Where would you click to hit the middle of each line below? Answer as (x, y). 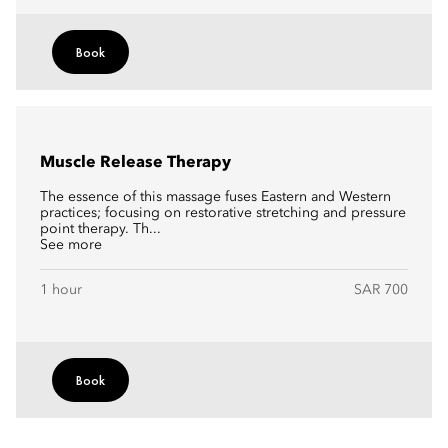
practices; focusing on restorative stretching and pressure (223, 213)
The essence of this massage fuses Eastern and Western (215, 197)
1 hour (61, 290)
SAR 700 (381, 290)
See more (71, 245)
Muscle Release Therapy (135, 163)
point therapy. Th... (100, 229)
